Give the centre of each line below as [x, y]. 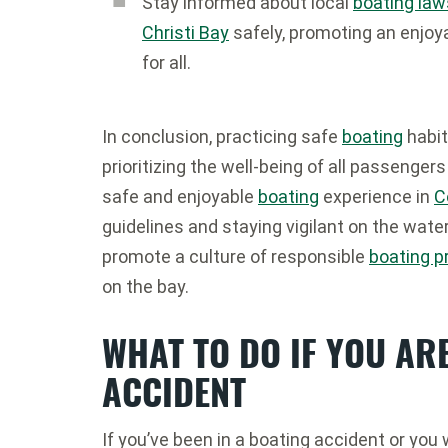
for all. [166, 62]
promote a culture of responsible [235, 256]
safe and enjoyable [180, 196]
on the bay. [145, 286]
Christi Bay [185, 32]
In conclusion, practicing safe [222, 136]
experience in [376, 196]
